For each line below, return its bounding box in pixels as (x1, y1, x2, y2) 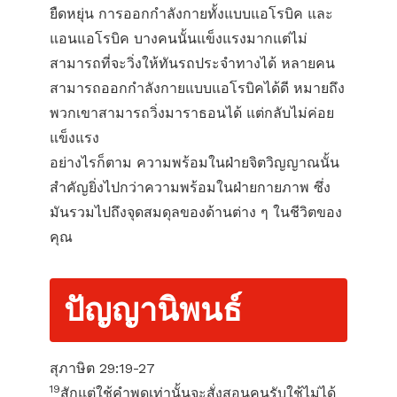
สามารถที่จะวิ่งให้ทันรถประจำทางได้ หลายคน (50, 55, 335, 72)
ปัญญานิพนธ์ (64, 292, 242, 329)
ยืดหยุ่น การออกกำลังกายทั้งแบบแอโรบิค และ (50, 5, 333, 22)
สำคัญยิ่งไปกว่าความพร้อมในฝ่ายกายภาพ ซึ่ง (50, 179, 331, 196)
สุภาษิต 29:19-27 (50, 360, 155, 377)
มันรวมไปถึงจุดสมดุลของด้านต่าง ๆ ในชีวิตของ (50, 204, 342, 221)
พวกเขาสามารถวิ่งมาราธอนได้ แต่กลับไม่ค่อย (50, 105, 334, 121)
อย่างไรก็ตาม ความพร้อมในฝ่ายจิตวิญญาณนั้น (50, 154, 339, 171)
